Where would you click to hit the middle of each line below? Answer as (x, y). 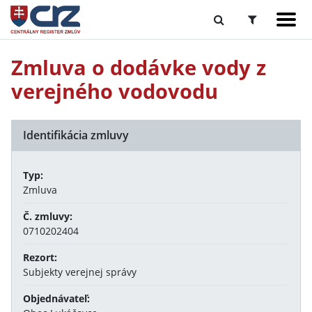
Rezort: (40, 257)
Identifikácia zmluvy (76, 135)
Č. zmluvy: (48, 216)
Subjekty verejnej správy (80, 272)
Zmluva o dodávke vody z (139, 67)
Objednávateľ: (56, 298)
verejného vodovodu (115, 91)
